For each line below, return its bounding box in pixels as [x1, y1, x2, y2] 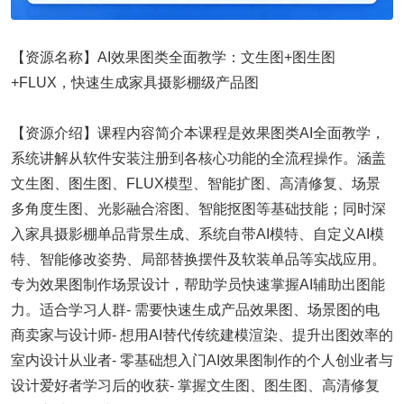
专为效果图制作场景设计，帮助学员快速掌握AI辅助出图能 [11, 277, 385, 293]
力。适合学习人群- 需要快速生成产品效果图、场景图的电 [11, 302, 380, 318]
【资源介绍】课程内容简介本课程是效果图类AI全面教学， [11, 125, 385, 142]
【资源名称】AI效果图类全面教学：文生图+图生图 [11, 50, 335, 66]
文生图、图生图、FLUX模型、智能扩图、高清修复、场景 [11, 176, 381, 192]
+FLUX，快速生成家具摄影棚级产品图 [11, 75, 259, 91]
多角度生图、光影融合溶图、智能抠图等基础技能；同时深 [11, 201, 386, 217]
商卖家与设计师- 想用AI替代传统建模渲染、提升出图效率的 [11, 327, 393, 344]
